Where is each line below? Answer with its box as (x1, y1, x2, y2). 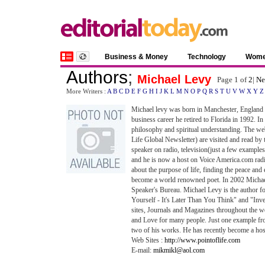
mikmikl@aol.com (153, 246, 205, 254)
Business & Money (105, 53, 168, 61)
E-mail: (131, 246, 153, 254)
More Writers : (66, 88, 107, 95)
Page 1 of (217, 75, 248, 84)
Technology (188, 53, 226, 61)
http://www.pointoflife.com (164, 236, 240, 244)
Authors (66, 67, 128, 87)
